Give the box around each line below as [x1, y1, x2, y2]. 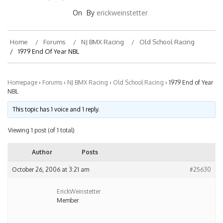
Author [31, 148, 52, 156]
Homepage [7, 78, 37, 86]
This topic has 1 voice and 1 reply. [12, 105, 100, 113]
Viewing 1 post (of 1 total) [8, 126, 75, 134]
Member [57, 196, 79, 204]
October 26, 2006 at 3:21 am [12, 165, 89, 173]
